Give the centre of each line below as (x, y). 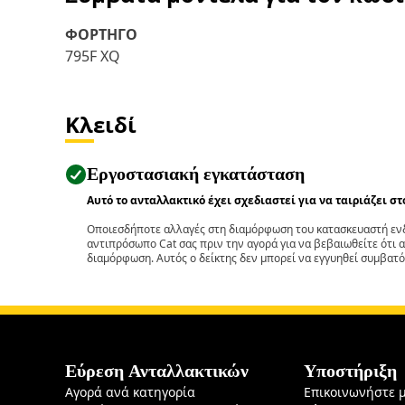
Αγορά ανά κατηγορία (130, 392)
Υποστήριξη (351, 371)
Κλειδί (101, 124)
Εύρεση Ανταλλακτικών (157, 371)
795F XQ (93, 56)
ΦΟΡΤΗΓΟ (101, 34)
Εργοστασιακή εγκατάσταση (196, 174)
